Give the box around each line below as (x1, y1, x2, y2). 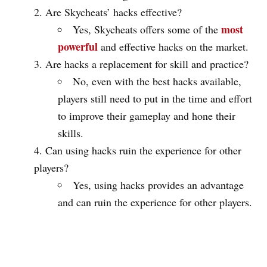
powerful (58, 39, 101, 55)
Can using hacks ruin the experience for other (45, 143, 241, 158)
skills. (58, 126, 83, 141)
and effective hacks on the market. (101, 39, 249, 54)
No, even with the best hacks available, (73, 74, 241, 89)
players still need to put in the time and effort (58, 91, 252, 106)
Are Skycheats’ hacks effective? (45, 5, 182, 20)
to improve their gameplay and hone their (58, 108, 235, 123)
